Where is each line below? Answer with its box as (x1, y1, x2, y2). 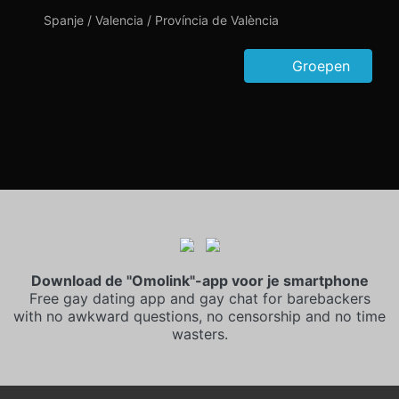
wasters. (171, 325, 228, 343)
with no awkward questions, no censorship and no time (13, 307, 386, 325)
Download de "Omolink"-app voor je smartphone (30, 272, 369, 289)
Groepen (288, 57, 350, 75)
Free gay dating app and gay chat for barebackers (28, 289, 370, 307)
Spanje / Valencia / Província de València (43, 12, 279, 28)
